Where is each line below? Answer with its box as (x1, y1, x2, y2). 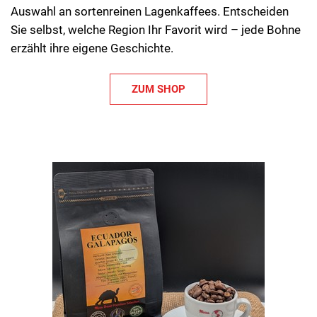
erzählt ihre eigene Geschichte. (11, 41, 173, 55)
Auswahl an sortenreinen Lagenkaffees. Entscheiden (11, 4, 289, 18)
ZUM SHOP (132, 82, 185, 96)
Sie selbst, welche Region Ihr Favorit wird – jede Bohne (11, 23, 301, 37)
